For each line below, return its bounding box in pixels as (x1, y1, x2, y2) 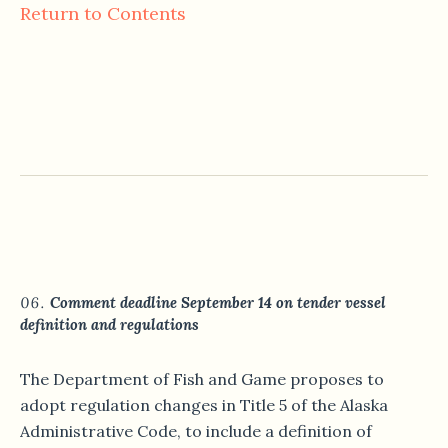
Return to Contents (20, 2, 186, 26)
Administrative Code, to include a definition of (20, 421, 372, 442)
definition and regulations (20, 315, 199, 335)
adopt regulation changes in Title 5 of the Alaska (20, 395, 388, 416)
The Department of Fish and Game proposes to (20, 369, 384, 390)
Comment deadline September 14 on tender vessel (50, 293, 386, 313)
